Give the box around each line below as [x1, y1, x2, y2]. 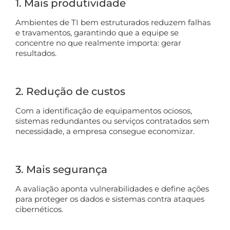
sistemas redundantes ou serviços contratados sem [15, 116, 209, 126]
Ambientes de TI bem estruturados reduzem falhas [15, 17, 210, 27]
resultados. [15, 48, 56, 58]
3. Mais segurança [15, 163, 107, 176]
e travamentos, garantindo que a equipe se [15, 27, 179, 37]
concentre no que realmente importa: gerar [15, 37, 181, 48]
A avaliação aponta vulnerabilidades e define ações [15, 183, 209, 194]
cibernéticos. [15, 204, 63, 214]
